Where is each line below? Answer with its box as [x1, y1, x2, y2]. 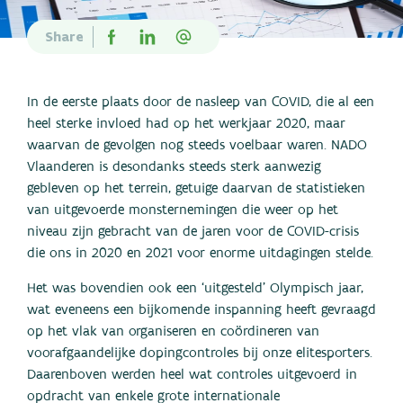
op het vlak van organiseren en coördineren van [27, 325, 319, 339]
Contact [13, 86, 61, 102]
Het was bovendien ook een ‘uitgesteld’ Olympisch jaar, [27, 282, 363, 296]
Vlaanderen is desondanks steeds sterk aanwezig [27, 160, 321, 175]
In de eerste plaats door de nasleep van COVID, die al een [27, 95, 374, 110]
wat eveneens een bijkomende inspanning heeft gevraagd [27, 303, 376, 318]
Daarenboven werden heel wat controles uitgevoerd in [27, 368, 357, 382]
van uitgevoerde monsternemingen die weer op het [27, 203, 338, 218]
